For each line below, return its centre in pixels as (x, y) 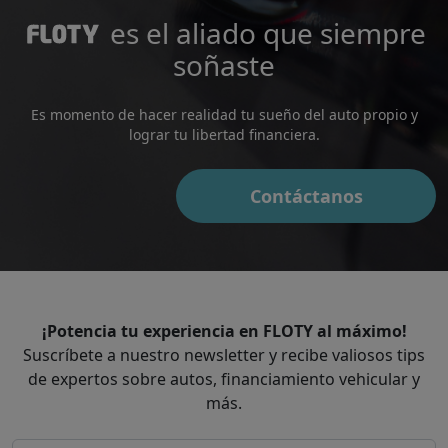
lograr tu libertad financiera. (224, 135)
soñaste (224, 65)
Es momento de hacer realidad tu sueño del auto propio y (224, 115)
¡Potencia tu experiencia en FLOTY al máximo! (224, 331)
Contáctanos (306, 196)
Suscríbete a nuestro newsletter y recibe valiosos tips (224, 355)
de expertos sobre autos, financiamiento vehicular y (224, 379)
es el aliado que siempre (267, 33)
